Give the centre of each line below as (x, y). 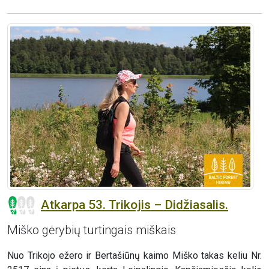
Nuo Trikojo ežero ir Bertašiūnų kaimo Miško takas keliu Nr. (134, 256)
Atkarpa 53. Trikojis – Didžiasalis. (134, 204)
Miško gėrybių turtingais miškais (92, 230)
